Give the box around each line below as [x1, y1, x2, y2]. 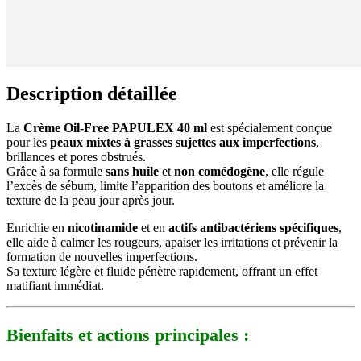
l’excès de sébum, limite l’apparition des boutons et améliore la [6, 179, 324, 193]
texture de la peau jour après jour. [6, 193, 175, 208]
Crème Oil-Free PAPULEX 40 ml [23, 121, 207, 135]
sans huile [106, 164, 159, 179]
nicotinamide [68, 221, 138, 235]
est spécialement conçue [207, 121, 332, 135]
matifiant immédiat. [6, 279, 104, 293]
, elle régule [265, 164, 324, 179]
